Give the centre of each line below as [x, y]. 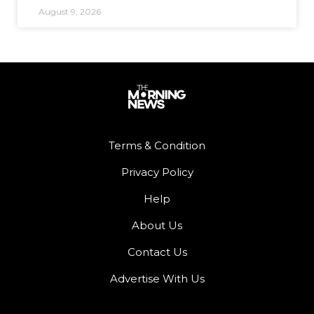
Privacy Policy [157, 172]
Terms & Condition [157, 145]
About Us [157, 225]
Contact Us [157, 252]
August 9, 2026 [70, 12]
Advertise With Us [157, 278]
